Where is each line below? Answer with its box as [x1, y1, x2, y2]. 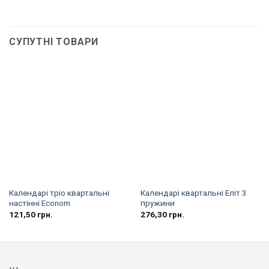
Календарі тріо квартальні [8, 188, 109, 198]
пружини [140, 198, 175, 208]
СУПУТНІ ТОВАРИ [9, 35, 99, 47]
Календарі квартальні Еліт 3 [140, 188, 247, 198]
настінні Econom [8, 198, 70, 208]
